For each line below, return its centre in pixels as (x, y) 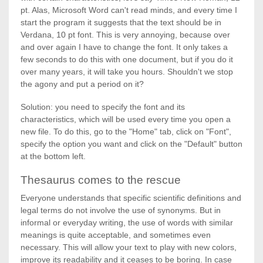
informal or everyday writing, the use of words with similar (127, 222)
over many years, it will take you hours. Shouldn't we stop (127, 72)
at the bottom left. (53, 156)
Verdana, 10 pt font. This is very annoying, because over (125, 35)
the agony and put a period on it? (82, 84)
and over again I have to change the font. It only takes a (124, 47)
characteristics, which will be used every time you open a (126, 119)
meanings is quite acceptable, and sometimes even (116, 235)
